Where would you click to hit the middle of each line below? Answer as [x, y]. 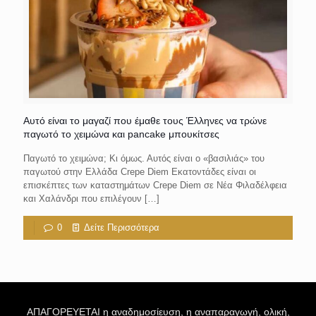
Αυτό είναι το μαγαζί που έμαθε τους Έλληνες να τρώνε [145, 121]
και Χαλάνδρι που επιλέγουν [83, 199]
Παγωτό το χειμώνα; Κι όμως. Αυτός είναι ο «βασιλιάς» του [144, 158]
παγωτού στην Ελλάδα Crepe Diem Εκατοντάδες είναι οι [140, 172]
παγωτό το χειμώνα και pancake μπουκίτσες [121, 134]
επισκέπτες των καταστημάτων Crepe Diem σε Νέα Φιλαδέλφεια [155, 185]
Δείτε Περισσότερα [122, 227]
